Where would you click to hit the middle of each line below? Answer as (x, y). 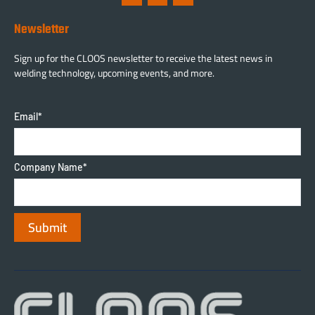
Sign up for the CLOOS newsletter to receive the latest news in (143, 59)
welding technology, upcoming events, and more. (114, 73)
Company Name (49, 167)
